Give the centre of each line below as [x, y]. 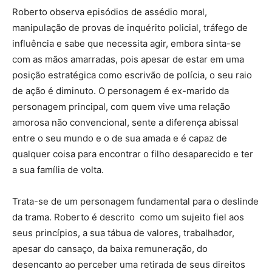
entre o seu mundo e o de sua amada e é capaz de [120, 138]
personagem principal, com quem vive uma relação [121, 106]
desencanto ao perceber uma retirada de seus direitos [129, 264]
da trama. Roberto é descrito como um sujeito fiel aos [128, 217]
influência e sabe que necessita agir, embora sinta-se [127, 43]
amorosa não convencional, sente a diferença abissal [125, 122]
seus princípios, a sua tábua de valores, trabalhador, [123, 233]
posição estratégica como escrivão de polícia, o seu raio [132, 75]
